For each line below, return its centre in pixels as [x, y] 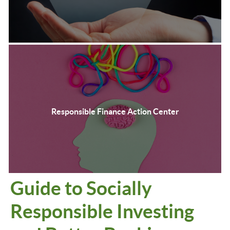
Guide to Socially [81, 188]
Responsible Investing [102, 211]
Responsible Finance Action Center [115, 111]
